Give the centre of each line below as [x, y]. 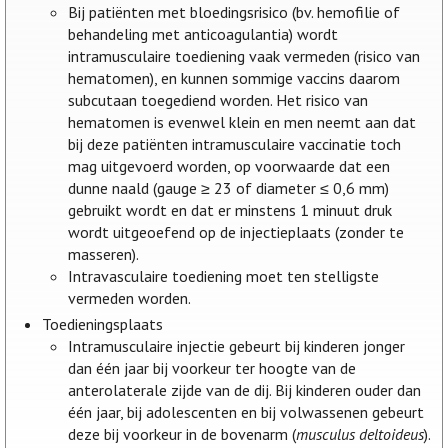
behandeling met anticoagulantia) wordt [203, 34]
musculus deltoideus [360, 434]
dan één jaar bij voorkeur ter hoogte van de [212, 368]
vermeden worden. [130, 298]
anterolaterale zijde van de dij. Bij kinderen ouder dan [245, 390]
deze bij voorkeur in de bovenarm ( [182, 434]
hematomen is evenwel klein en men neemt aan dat [242, 122]
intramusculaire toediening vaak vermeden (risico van [244, 56]
